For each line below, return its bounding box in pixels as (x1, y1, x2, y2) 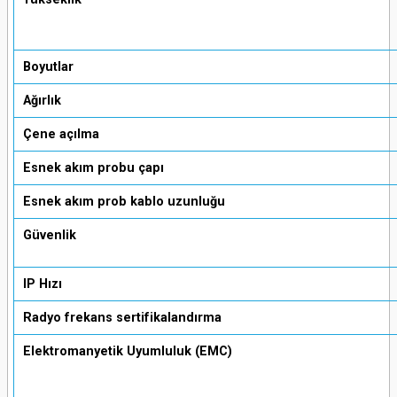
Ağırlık (23, 93, 61, 108)
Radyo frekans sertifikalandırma (23, 310, 222, 325)
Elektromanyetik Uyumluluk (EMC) (23, 344, 232, 359)
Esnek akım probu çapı (23, 160, 164, 175)
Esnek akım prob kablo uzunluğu (23, 194, 225, 209)
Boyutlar (23, 59, 74, 74)
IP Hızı (23, 276, 62, 292)
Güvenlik (23, 228, 76, 243)
